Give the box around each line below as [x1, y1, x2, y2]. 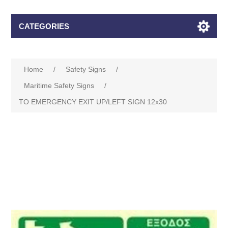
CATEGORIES [19, 22, 70, 31]
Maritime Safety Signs [24, 81, 95, 90]
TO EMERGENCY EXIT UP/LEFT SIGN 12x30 [19, 98, 167, 106]
